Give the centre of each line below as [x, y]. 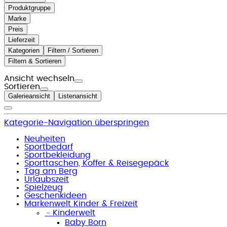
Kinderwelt [74, 213]
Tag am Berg [51, 171]
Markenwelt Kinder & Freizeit [81, 203]
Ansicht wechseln [39, 78]
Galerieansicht [29, 96]
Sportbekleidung [58, 155]
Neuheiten [45, 139]
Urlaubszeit [47, 179]
